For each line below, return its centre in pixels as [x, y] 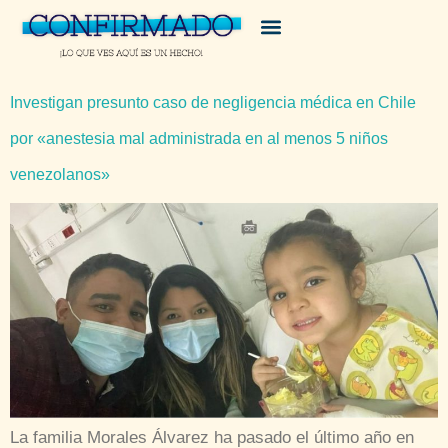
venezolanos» [60, 174]
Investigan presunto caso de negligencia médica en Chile [213, 102]
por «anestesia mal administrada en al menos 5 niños [199, 138]
